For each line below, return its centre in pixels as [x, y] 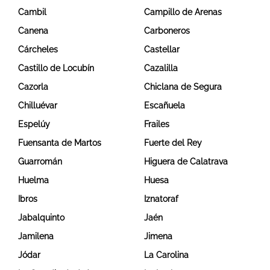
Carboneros [167, 31]
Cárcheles [38, 50]
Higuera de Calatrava [186, 162]
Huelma [33, 181]
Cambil [32, 12]
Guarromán [40, 162]
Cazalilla [161, 68]
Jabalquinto [41, 218]
